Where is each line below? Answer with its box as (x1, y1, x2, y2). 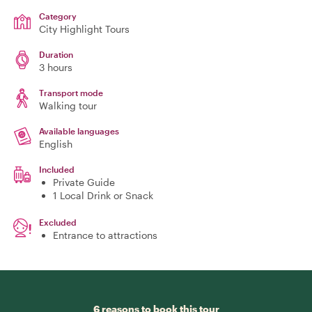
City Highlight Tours (39, 23, 130, 35)
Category (39, 11, 77, 21)
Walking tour (39, 100, 97, 111)
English (39, 138, 72, 150)
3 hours (39, 61, 72, 73)
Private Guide (53, 176, 115, 188)
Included (39, 164, 75, 174)
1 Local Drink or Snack (53, 189, 153, 201)
